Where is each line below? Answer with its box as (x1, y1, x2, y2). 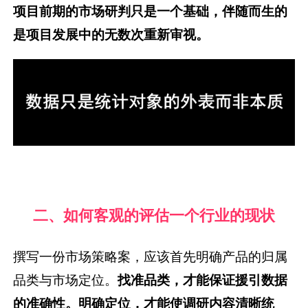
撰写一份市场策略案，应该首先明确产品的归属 (13, 247, 288, 265)
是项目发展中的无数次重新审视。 (13, 25, 210, 43)
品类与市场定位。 (13, 271, 118, 288)
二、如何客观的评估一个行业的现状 (33, 206, 275, 225)
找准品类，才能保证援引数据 (118, 271, 288, 288)
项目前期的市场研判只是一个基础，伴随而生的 (13, 2, 288, 19)
